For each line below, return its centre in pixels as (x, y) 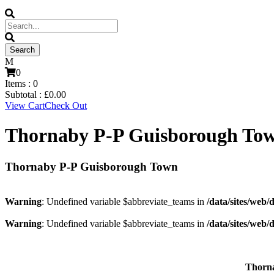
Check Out (66, 106)
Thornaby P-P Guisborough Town (91, 166)
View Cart (25, 106)
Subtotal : (24, 94)
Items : (19, 83)
